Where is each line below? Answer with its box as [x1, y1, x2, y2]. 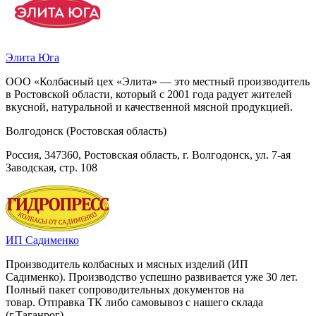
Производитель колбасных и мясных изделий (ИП [6, 257, 248, 270]
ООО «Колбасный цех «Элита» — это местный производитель [6, 75, 310, 87]
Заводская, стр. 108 [6, 161, 97, 174]
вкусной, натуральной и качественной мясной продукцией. [6, 100, 296, 113]
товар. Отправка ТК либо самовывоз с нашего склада [6, 296, 263, 308]
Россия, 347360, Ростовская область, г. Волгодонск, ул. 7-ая [6, 148, 291, 161]
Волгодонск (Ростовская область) [6, 124, 166, 137]
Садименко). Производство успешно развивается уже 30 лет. [6, 270, 300, 283]
